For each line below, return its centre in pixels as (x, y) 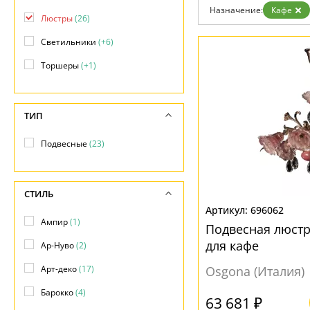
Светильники (70, 42)
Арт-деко (60, 269)
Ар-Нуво (58, 245)
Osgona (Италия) (255, 271)
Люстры (58, 18)
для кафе (232, 246)
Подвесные (65, 144)
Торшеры (61, 65)
